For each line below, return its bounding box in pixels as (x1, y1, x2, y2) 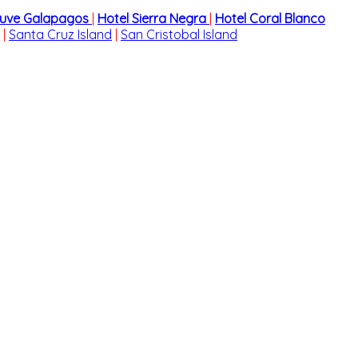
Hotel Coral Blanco (215, 10, 325, 26)
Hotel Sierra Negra (97, 10, 209, 26)
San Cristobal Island (121, 26, 237, 42)
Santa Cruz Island (9, 26, 112, 42)
